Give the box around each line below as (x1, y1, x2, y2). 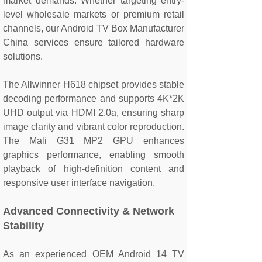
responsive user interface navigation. (3, 178, 155, 188)
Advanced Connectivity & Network (3, 205, 174, 217)
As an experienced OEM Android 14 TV (3, 249, 184, 259)
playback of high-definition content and (3, 164, 184, 174)
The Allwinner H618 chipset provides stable (3, 80, 184, 89)
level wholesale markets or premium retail (3, 9, 184, 19)
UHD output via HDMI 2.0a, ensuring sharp (3, 108, 184, 118)
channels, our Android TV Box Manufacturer (3, 23, 184, 33)
